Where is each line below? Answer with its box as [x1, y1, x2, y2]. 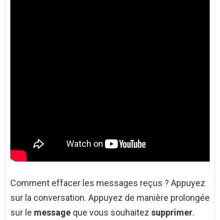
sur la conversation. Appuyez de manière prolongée [10, 192, 210, 203]
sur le [10, 207, 34, 218]
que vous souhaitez [71, 207, 151, 218]
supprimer [151, 207, 192, 218]
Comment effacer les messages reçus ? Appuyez [10, 178, 205, 189]
